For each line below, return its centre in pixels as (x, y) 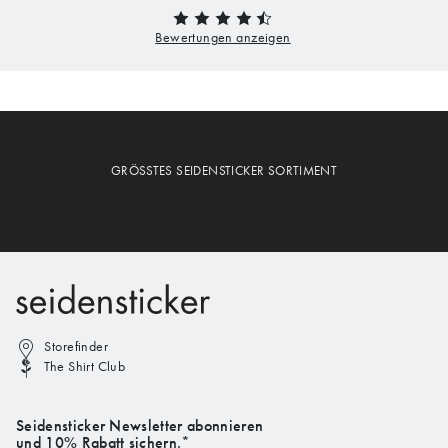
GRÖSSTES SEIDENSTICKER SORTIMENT (224, 171)
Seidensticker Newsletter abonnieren (140, 425)
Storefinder (76, 347)
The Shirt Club (85, 366)
